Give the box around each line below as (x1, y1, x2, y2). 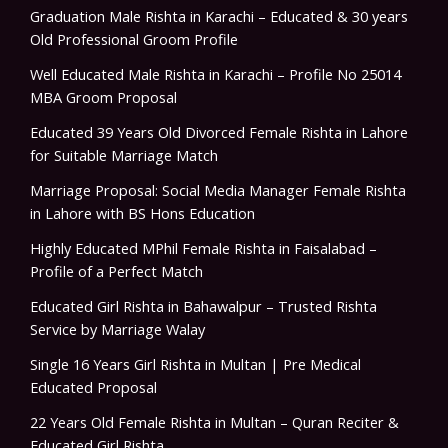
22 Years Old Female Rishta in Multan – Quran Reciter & (30, 411, 399, 432)
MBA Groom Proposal (30, 86, 177, 107)
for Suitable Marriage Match (30, 144, 218, 165)
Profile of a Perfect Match (30, 260, 203, 281)
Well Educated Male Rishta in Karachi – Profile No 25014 (30, 63, 401, 84)
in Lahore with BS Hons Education (30, 202, 255, 223)
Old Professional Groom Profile (30, 28, 238, 49)
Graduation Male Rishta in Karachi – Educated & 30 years (30, 5, 408, 26)
